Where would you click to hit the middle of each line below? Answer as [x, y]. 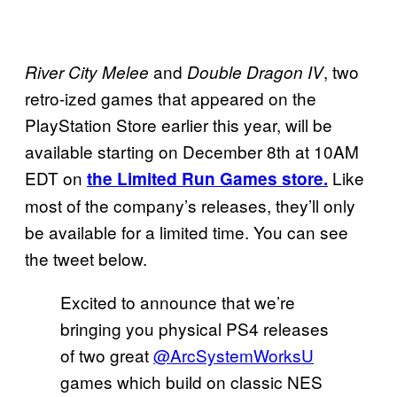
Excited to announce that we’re [178, 302]
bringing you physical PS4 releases [195, 329]
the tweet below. [86, 259]
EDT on [56, 178]
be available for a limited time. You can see [187, 232]
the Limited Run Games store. [207, 179]
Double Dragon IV [255, 72]
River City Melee [87, 72]
